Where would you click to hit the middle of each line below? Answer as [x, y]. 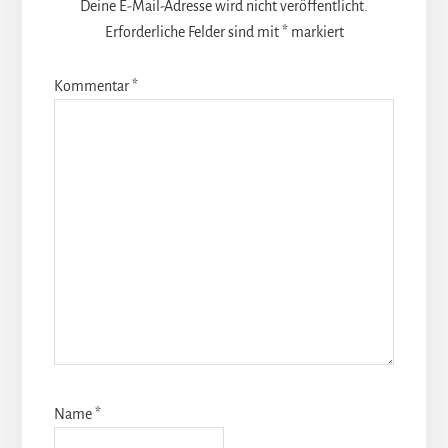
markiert [315, 31]
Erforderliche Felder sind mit [193, 31]
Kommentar [92, 85]
